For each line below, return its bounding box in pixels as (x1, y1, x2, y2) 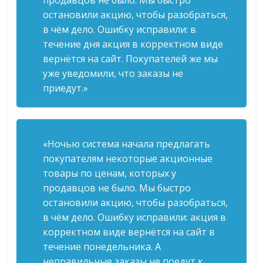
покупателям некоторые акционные (43, 152, 213, 166)
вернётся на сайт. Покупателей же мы (43, 52, 218, 66)
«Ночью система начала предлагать (43, 137, 211, 151)
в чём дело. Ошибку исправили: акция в (43, 211, 227, 224)
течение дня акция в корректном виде (43, 38, 224, 51)
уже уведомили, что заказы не (43, 67, 184, 80)
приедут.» (43, 82, 89, 95)
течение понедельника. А (43, 240, 161, 254)
